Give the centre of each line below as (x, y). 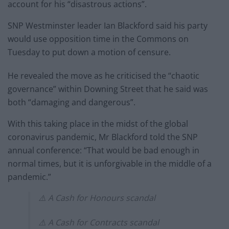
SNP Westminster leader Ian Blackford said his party (108, 26)
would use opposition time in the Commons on (98, 39)
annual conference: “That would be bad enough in (104, 151)
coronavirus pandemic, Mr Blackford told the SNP (103, 137)
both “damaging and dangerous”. (72, 102)
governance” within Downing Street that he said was (108, 89)
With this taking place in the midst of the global (98, 124)
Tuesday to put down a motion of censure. (89, 52)
